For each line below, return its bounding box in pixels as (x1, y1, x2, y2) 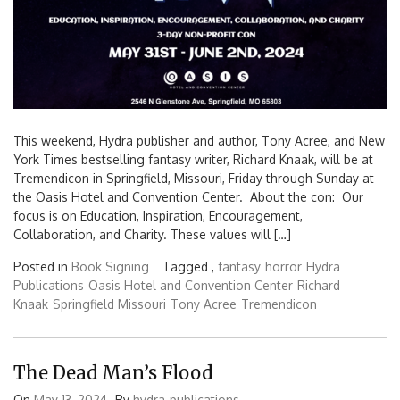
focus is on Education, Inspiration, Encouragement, (13, 208, 303, 224)
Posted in (13, 259, 71, 275)
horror (265, 259, 302, 275)
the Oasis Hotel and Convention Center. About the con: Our (13, 189, 363, 205)
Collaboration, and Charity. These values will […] (13, 227, 291, 243)
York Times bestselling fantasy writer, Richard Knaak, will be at (13, 152, 373, 168)
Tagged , (162, 259, 218, 275)
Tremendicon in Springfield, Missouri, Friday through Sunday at (13, 171, 374, 187)
